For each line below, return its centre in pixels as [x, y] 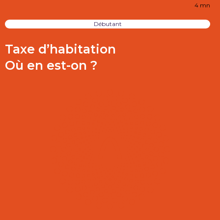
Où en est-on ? [51, 65]
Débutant [108, 24]
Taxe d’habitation [60, 49]
